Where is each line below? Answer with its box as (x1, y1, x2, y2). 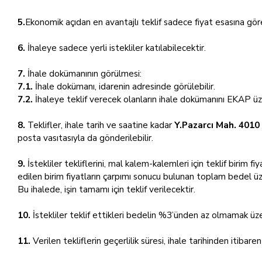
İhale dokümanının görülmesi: (25, 67, 142, 80)
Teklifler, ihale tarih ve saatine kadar (25, 119, 174, 131)
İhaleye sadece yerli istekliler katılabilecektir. (25, 42, 206, 54)
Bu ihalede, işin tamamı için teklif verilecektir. (18, 183, 195, 195)
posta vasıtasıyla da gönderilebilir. (18, 132, 153, 144)
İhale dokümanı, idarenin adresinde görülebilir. (33, 80, 215, 92)
